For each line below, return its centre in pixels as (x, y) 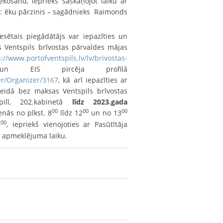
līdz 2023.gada (100, 102)
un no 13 (105, 112)
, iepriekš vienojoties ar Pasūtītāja (67, 124)
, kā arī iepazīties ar (93, 80)
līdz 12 (70, 112)
